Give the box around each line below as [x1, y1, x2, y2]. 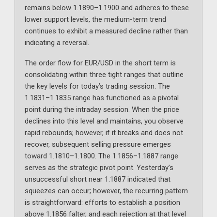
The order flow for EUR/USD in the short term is [25, 59, 176, 68]
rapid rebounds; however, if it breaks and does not [25, 128, 183, 138]
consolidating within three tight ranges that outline [25, 70, 184, 79]
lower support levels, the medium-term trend [25, 15, 166, 24]
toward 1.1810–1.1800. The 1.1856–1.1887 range [25, 152, 178, 161]
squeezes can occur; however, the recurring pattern [25, 186, 188, 196]
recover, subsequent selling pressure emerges [25, 140, 171, 149]
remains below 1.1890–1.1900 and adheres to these [25, 3, 189, 13]
